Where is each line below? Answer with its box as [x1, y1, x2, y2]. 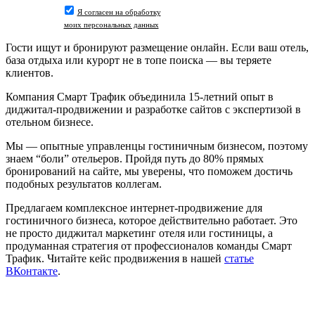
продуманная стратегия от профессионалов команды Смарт [6, 239, 292, 252]
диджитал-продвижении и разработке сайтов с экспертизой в [6, 103, 301, 115]
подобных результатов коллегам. [6, 177, 162, 190]
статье [224, 252, 254, 264]
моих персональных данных [63, 20, 159, 29]
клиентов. [6, 66, 53, 79]
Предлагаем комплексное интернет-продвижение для [6, 201, 262, 214]
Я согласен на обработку [77, 7, 161, 16]
